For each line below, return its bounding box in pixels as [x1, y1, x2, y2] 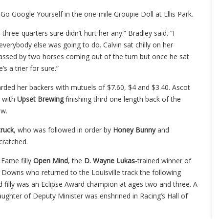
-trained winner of [135, 155, 191, 165]
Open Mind [33, 155, 68, 165]
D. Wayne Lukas [84, 155, 135, 165]
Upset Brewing [17, 94, 64, 104]
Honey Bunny [113, 125, 157, 134]
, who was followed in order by [14, 125, 113, 134]
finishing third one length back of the [64, 94, 181, 104]
